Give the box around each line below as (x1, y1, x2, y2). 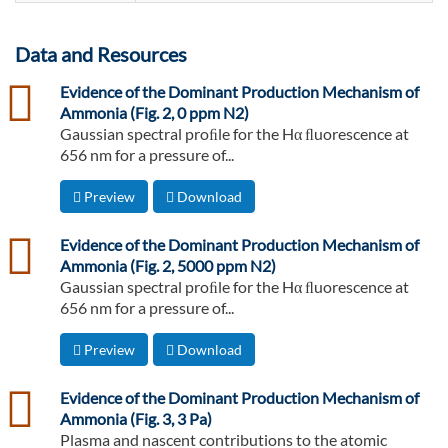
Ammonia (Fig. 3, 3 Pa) (60, 409, 212, 429)
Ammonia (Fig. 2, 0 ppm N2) (60, 103, 249, 123)
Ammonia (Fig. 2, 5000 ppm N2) (60, 256, 276, 276)
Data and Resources (15, 42, 187, 67)
